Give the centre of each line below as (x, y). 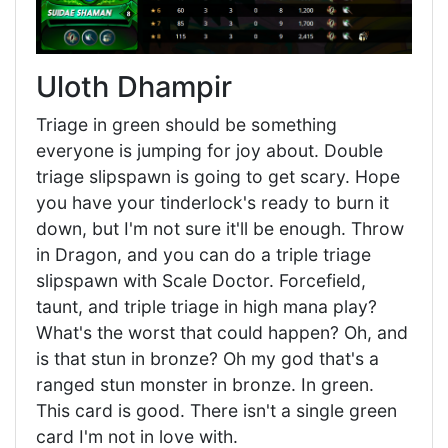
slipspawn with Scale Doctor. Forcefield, (201, 281)
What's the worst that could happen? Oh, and (222, 333)
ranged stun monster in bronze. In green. (205, 385)
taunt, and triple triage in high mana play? (206, 307)
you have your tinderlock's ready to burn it (212, 203)
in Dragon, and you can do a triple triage (203, 255)
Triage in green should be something (186, 125)
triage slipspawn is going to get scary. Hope (218, 177)
